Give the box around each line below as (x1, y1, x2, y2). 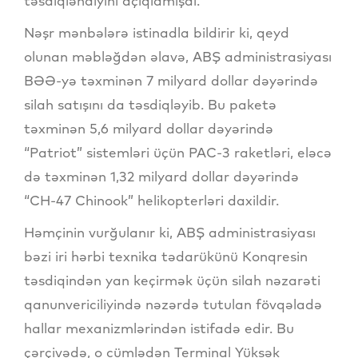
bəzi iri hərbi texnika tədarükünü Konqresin (24, 248, 308, 265)
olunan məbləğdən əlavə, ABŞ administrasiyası (24, 48, 332, 66)
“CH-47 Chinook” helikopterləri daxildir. (24, 192, 279, 209)
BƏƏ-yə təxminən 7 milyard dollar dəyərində (24, 72, 318, 89)
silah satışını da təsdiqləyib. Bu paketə (24, 96, 276, 113)
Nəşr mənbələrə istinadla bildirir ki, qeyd (24, 24, 289, 42)
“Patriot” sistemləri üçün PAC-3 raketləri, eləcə (24, 144, 332, 161)
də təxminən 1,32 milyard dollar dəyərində (24, 168, 299, 185)
